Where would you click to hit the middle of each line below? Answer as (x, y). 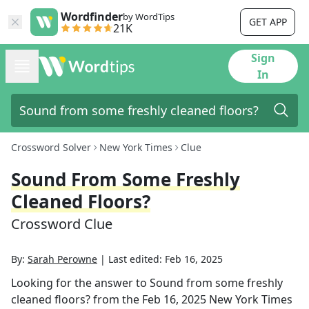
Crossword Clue (62, 224)
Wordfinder (92, 17)
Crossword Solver (51, 147)
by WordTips (149, 17)
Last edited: (137, 259)
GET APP (268, 22)
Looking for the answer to (80, 283)
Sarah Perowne (62, 259)
